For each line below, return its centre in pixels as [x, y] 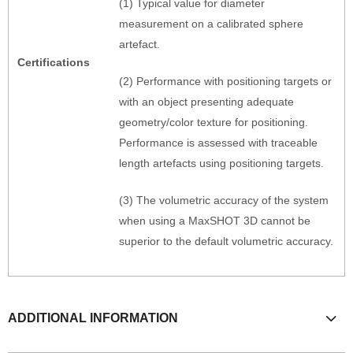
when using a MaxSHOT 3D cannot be [214, 221]
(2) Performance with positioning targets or [225, 82]
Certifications [53, 63]
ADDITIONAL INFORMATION [93, 318]
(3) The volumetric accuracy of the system [223, 201]
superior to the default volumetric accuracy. [226, 242]
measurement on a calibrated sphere [211, 24]
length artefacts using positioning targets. [221, 163]
